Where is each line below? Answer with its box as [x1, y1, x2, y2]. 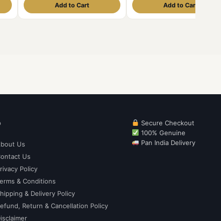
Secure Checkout [139, 119, 194, 127]
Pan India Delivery [139, 139, 195, 147]
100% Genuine [139, 129, 185, 137]
